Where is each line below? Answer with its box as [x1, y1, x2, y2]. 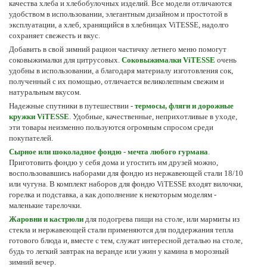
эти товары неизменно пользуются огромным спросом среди [9, 122, 213, 132]
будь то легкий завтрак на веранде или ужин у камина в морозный [9, 246, 229, 256]
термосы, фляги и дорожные [135, 101, 234, 110]
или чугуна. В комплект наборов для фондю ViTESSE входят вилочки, [9, 179, 243, 188]
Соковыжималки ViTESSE [122, 55, 215, 64]
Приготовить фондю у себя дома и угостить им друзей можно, [9, 157, 218, 167]
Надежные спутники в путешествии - [9, 101, 135, 110]
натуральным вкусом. [9, 87, 81, 97]
